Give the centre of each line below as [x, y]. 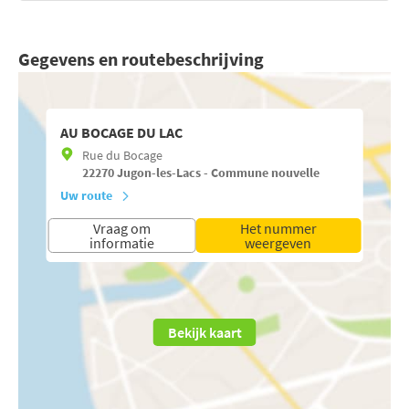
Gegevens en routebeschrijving [141, 58]
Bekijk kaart [204, 332]
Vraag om [121, 228]
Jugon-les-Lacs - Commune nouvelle [218, 172]
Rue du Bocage [122, 155]
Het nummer [278, 228]
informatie [121, 242]
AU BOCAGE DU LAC [121, 132]
